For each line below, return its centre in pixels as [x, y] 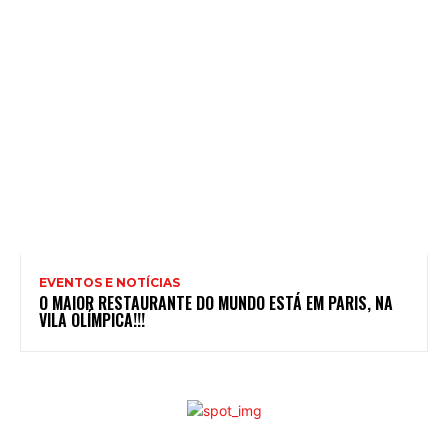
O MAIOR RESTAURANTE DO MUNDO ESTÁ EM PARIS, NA [216, 302]
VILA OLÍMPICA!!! [92, 319]
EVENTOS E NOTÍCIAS [109, 282]
